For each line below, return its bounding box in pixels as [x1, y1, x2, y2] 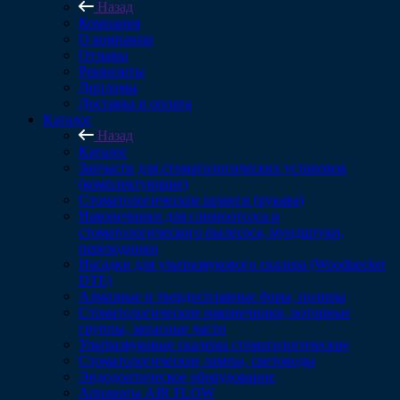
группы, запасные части [79, 321, 226, 336]
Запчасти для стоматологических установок [79, 160, 346, 175]
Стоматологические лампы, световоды [79, 353, 315, 368]
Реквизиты [79, 63, 145, 79]
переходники [79, 240, 158, 255]
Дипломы [79, 79, 137, 95]
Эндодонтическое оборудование [79, 369, 275, 384]
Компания [79, 15, 140, 30]
